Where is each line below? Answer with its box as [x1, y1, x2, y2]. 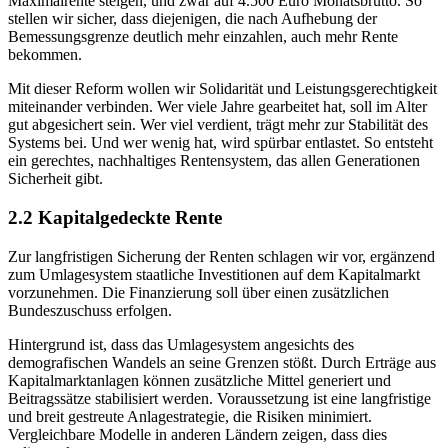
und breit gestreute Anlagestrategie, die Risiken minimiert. [8, 407, 372, 425]
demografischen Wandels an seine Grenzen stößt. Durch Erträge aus [8, 353, 436, 371]
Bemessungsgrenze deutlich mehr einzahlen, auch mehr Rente [8, 28, 398, 46]
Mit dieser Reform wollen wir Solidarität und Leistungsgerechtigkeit [8, 80, 437, 98]
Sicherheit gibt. [8, 170, 103, 188]
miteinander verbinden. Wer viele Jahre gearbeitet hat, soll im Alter [8, 98, 427, 116]
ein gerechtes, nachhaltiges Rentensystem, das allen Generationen [8, 152, 420, 170]
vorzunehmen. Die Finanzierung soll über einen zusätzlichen [8, 283, 389, 301]
